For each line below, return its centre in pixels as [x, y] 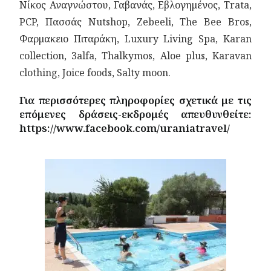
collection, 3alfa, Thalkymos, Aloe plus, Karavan [135, 56]
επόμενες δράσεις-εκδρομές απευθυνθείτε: [135, 114]
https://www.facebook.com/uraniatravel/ [125, 128]
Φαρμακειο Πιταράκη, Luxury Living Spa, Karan [135, 39]
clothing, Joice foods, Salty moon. [95, 73]
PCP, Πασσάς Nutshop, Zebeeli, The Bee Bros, [135, 22]
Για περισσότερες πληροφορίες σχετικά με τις [135, 100]
